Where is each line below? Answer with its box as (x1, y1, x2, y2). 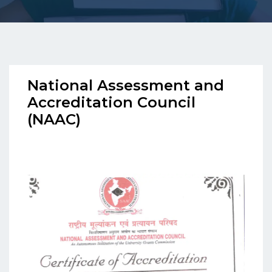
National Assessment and (27, 76, 224, 95)
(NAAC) (27, 110, 81, 129)
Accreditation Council (27, 93, 195, 112)
